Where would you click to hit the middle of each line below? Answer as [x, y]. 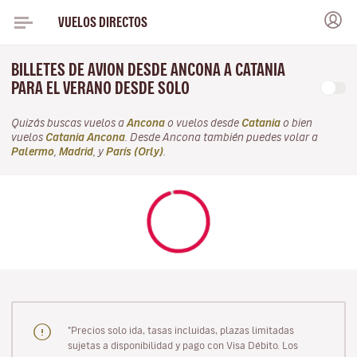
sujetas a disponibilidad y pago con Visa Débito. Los [182, 345]
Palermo [33, 152]
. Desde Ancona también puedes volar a [222, 137]
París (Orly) [135, 152]
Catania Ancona [85, 137]
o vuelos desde [203, 123]
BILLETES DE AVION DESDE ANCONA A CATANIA [148, 70]
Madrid [76, 152]
